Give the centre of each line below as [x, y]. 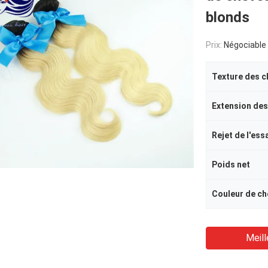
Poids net [231, 165]
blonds [228, 17]
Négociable [245, 45]
